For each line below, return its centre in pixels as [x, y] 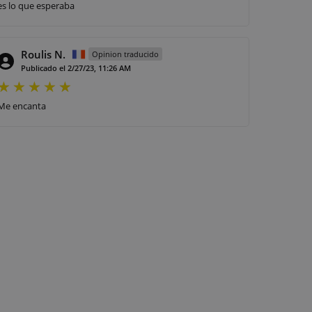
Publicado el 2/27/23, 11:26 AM [76, 68]
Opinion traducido [125, 54]
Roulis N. [43, 54]
